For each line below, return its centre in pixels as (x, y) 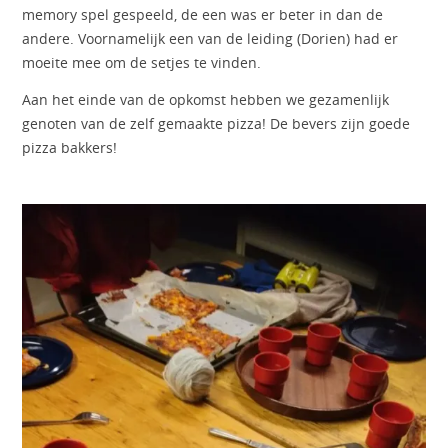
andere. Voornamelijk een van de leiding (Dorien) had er (210, 38)
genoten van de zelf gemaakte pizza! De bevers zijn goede (216, 124)
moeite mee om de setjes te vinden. (142, 62)
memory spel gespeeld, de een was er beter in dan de (203, 14)
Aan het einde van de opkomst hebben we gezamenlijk (206, 100)
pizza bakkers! (70, 148)
